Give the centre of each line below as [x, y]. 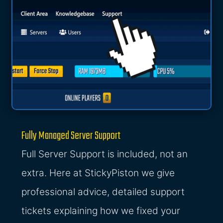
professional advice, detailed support [103, 192]
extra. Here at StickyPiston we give [98, 173]
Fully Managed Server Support [71, 136]
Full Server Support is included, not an [105, 154]
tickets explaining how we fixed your [101, 211]
